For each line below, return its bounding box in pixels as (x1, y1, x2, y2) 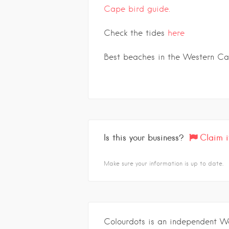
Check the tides (104, 28, 168, 38)
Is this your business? (104, 132, 184, 143)
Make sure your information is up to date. (104, 159, 223, 167)
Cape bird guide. (104, 4, 170, 14)
